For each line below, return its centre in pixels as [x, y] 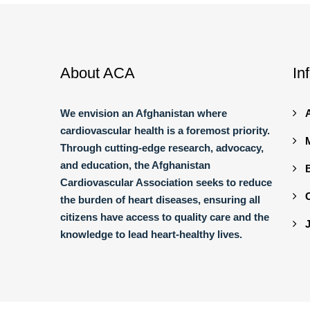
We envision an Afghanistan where [144, 113]
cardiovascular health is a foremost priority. [165, 130]
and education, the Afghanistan [135, 165]
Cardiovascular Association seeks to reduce [166, 182]
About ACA [98, 73]
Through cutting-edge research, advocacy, [162, 147]
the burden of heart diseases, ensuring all [160, 199]
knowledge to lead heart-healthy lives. [151, 234]
